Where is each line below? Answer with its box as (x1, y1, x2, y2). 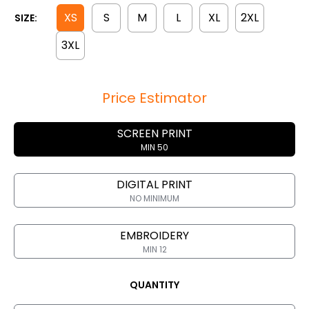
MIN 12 (142, 243, 167, 256)
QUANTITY (130, 277, 179, 292)
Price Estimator (102, 88, 207, 108)
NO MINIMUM (130, 192, 179, 205)
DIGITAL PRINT (117, 177, 192, 193)
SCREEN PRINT (117, 126, 192, 142)
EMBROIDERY (120, 228, 189, 244)
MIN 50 (141, 141, 168, 154)
